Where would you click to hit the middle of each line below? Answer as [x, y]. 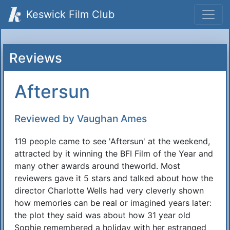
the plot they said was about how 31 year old [102, 215]
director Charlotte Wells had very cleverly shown [109, 190]
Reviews [36, 58]
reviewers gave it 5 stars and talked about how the [114, 178]
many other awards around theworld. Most [97, 166]
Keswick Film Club [70, 14]
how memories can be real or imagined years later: [113, 203]
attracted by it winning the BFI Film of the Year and [114, 154]
